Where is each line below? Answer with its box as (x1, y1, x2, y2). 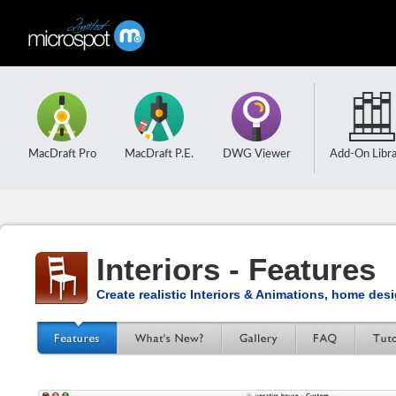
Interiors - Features (96, 252, 376, 286)
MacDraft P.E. (125, 148, 194, 160)
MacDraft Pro (27, 148, 96, 160)
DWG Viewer (222, 148, 291, 160)
